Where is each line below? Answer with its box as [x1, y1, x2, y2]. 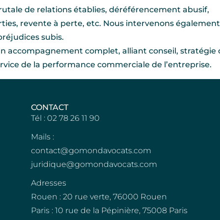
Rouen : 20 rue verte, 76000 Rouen [31, 192, 167, 201]
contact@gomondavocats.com [31, 145, 152, 155]
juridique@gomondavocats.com [31, 159, 158, 169]
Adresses [31, 178, 67, 188]
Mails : [31, 132, 55, 141]
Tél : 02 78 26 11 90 [31, 113, 100, 123]
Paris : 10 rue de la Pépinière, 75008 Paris [31, 205, 188, 215]
